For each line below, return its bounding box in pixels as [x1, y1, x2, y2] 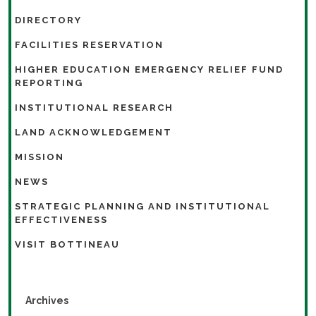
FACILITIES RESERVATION [15, 39, 164, 50]
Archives [25, 294, 68, 306]
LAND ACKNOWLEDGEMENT [15, 126, 172, 138]
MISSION [15, 151, 64, 162]
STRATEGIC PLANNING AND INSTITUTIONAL [15, 200, 270, 212]
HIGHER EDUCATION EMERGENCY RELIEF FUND [15, 63, 284, 75]
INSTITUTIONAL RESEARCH [15, 102, 174, 113]
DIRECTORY [15, 14, 82, 25]
